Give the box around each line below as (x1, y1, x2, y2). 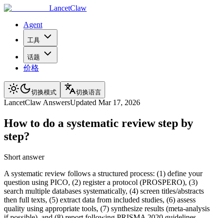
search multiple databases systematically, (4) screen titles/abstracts (4, 186, 204, 195)
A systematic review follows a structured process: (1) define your (4, 169, 202, 178)
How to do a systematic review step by (4, 116, 193, 129)
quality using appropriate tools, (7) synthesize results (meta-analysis (4, 204, 210, 213)
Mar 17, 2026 (98, 98, 140, 107)
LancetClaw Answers (4, 98, 70, 107)
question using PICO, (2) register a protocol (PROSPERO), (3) (4, 178, 198, 186)
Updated (70, 98, 98, 107)
